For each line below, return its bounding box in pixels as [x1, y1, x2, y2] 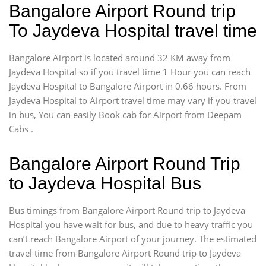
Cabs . [9, 123, 33, 135]
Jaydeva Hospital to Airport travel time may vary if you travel [9, 94, 256, 106]
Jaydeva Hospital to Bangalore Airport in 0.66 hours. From [9, 80, 246, 92]
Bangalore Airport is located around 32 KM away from [9, 52, 230, 64]
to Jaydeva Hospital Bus [9, 173, 201, 193]
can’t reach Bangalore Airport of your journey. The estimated [9, 233, 256, 245]
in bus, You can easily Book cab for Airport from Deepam [9, 109, 242, 121]
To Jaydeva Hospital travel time [9, 21, 257, 40]
